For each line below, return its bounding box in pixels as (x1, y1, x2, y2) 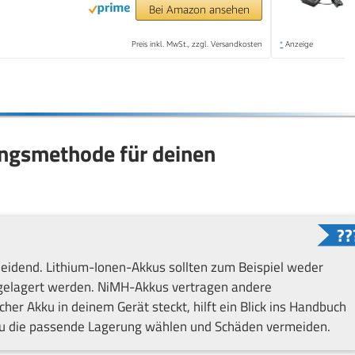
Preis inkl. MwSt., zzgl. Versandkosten (132, 38, 263, 48)
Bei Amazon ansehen (148, 2, 250, 16)
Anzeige (283, 38, 314, 48)
